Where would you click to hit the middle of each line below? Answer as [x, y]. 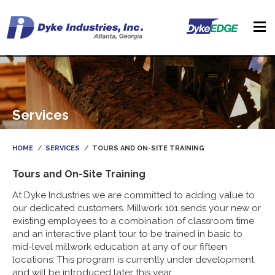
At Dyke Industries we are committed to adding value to [134, 195]
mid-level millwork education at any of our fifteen [120, 247]
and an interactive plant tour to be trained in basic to [127, 234]
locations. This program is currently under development [133, 260]
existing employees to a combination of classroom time [133, 221]
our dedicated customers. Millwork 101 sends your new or [137, 208]
